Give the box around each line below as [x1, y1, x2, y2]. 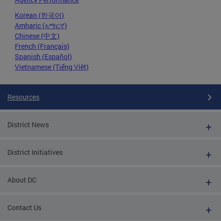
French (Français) [15, 41, 70, 51]
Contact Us [7, 203, 41, 213]
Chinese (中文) [15, 31, 60, 41]
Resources [7, 92, 39, 102]
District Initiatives [7, 147, 63, 157]
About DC [7, 175, 37, 185]
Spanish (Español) [15, 52, 72, 62]
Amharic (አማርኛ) [15, 21, 67, 31]
